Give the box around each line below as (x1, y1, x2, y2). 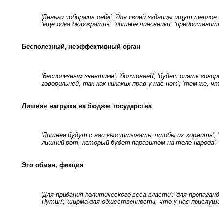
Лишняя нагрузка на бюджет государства (22, 102, 152, 109)
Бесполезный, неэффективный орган (22, 43, 140, 50)
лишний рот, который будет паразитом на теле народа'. (42, 138, 217, 146)
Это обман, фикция (22, 161, 84, 169)
